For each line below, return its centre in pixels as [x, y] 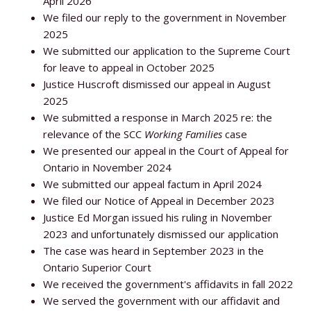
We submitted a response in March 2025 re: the [158, 117]
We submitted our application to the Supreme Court [167, 50]
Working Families [184, 134]
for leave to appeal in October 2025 [129, 67]
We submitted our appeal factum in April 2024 [153, 184]
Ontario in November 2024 [108, 167]
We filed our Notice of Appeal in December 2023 [159, 200]
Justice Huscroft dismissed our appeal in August [157, 84]
